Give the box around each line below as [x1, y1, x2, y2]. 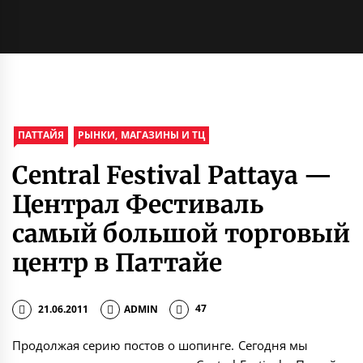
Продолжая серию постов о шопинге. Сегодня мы [12, 337, 308, 354]
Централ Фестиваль [12, 188, 264, 220]
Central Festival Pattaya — [12, 159, 332, 190]
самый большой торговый [12, 217, 350, 249]
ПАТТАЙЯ [18, 127, 64, 142]
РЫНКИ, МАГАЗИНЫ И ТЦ [78, 127, 206, 142]
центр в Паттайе [12, 246, 222, 278]
